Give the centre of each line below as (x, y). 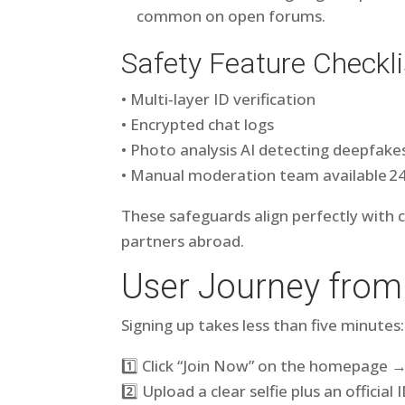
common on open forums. (231, 16)
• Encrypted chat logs (198, 124)
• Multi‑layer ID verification (219, 99)
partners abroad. (183, 241)
